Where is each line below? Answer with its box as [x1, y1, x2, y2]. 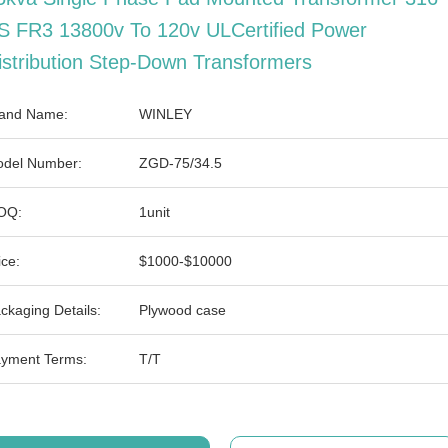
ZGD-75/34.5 [139, 155, 222, 171]
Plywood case [139, 302, 226, 318]
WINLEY [139, 106, 192, 122]
